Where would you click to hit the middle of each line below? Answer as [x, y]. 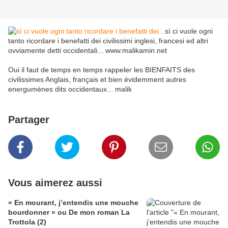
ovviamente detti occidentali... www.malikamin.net [88, 51]
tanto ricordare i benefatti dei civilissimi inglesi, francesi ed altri [108, 41]
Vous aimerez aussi [55, 183]
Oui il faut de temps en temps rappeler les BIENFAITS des [102, 70]
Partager [29, 120]
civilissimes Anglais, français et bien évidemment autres [97, 80]
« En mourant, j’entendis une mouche [73, 203]
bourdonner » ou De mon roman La [69, 212]
